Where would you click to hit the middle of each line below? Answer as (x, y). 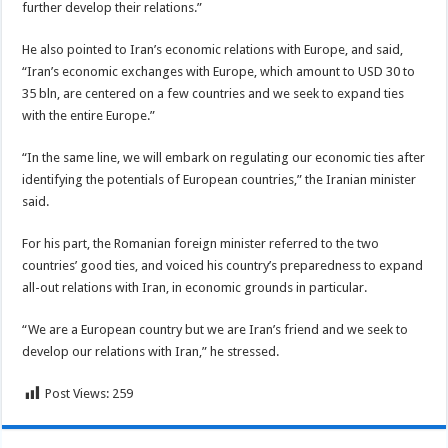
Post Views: (77, 393)
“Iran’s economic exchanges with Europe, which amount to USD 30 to (219, 71)
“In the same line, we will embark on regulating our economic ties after (224, 157)
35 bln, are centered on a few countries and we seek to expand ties (213, 93)
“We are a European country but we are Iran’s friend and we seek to (215, 329)
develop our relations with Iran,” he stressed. (151, 351)
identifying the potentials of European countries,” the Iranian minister (219, 179)
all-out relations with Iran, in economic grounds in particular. (195, 287)
